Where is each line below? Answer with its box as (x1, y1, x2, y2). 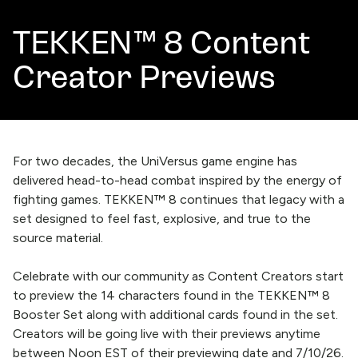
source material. (13, 230, 103, 245)
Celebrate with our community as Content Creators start (13, 268, 344, 284)
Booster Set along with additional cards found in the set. (13, 307, 338, 322)
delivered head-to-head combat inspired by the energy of (13, 173, 342, 188)
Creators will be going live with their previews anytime (13, 326, 320, 341)
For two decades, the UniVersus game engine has (13, 153, 297, 169)
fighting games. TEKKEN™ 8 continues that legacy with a (13, 192, 344, 207)
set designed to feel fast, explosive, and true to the (13, 211, 311, 226)
